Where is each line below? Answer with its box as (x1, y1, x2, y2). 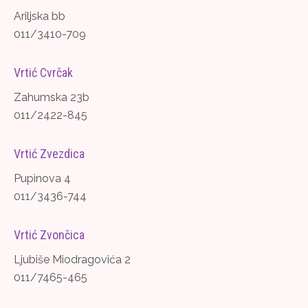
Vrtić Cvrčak (14, 65, 73, 80)
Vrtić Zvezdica (14, 146, 85, 161)
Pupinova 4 (14, 171, 71, 185)
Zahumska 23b (14, 90, 89, 104)
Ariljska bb (14, 9, 65, 23)
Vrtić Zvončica (14, 227, 85, 242)
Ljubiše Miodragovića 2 (14, 252, 131, 266)
